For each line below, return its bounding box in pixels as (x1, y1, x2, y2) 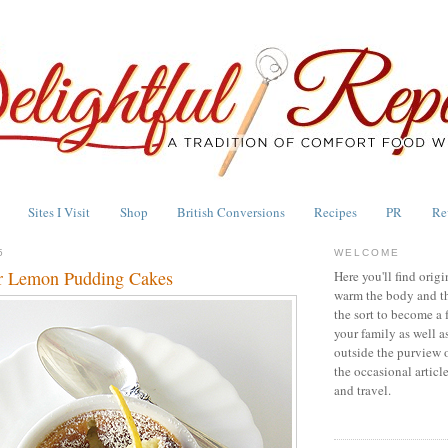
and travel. (334, 381, 391, 400)
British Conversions (176, 202, 285, 221)
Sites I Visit (28, 202, 91, 221)
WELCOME (334, 246, 401, 258)
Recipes (314, 202, 357, 221)
